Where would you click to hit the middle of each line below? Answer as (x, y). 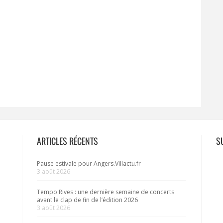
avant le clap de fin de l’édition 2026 (87, 200)
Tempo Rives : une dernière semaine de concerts (106, 192)
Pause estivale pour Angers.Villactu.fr (89, 163)
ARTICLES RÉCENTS (67, 141)
